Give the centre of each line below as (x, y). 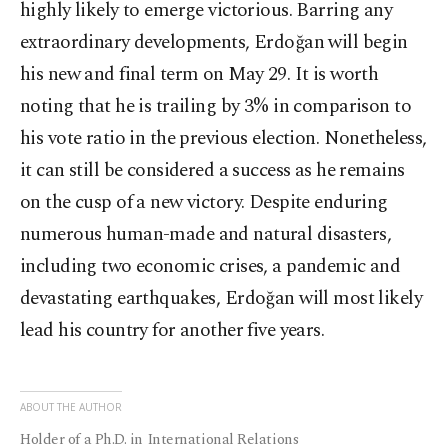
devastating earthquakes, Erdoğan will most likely (221, 299)
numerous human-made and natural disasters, (206, 235)
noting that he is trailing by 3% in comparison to (216, 107)
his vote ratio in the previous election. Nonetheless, (223, 139)
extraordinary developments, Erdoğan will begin (214, 43)
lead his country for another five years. (172, 331)
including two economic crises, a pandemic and (210, 267)
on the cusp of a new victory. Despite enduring (204, 203)
